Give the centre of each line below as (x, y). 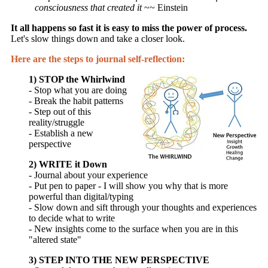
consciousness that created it (88, 8)
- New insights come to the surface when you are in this (133, 229)
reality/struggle (57, 123)
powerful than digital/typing (81, 197)
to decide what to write (72, 218)
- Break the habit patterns (76, 101)
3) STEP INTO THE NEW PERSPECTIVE (119, 260)
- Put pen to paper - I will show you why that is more (128, 186)
